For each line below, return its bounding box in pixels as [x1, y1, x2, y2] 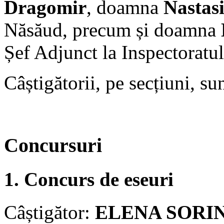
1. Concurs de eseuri [4, 168, 173, 190]
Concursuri [4, 134, 102, 157]
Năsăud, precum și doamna [4, 18, 221, 40]
